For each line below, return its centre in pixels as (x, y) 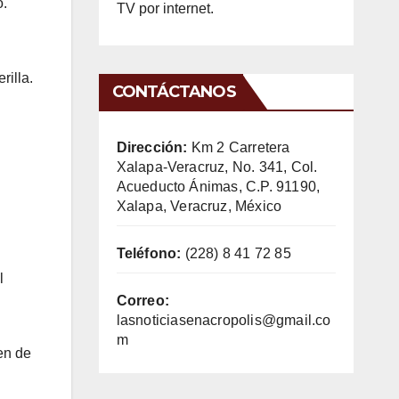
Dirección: (152, 147)
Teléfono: (149, 253)
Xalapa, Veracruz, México (199, 206)
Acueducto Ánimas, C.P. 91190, (218, 186)
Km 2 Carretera (239, 147)
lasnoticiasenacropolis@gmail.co (224, 320)
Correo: (142, 300)
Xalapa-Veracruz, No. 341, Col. (217, 167)
